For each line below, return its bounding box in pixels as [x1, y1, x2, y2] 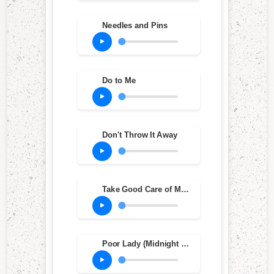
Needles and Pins [102, 21, 168, 31]
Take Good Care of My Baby [180, 185, 189, 194]
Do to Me [102, 75, 136, 85]
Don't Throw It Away [102, 130, 177, 139]
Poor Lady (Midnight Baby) [180, 239, 189, 249]
